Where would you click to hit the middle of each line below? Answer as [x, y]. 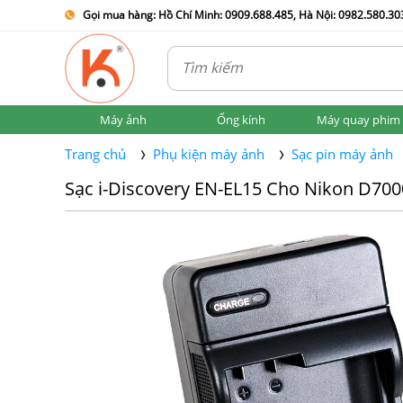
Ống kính [241, 120]
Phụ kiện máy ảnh [209, 154]
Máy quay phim [358, 120]
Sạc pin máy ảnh [342, 154]
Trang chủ [95, 154]
